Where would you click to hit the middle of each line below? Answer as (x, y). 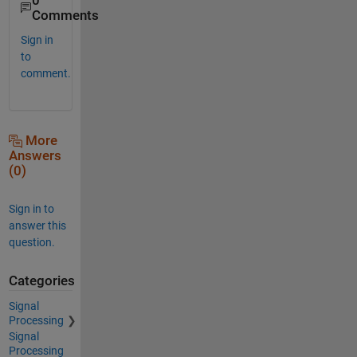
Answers (35, 155)
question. (31, 242)
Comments (65, 15)
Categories (41, 280)
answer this (37, 225)
